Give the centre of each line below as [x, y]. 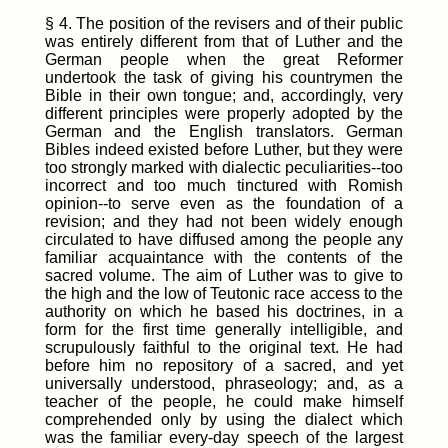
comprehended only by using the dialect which [224, 419]
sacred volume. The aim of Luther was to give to [224, 275]
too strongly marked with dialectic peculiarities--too [224, 167]
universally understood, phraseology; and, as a [224, 383]
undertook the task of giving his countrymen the [224, 77]
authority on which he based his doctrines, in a [224, 311]
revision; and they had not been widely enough [224, 221]
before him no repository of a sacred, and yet [224, 365]
